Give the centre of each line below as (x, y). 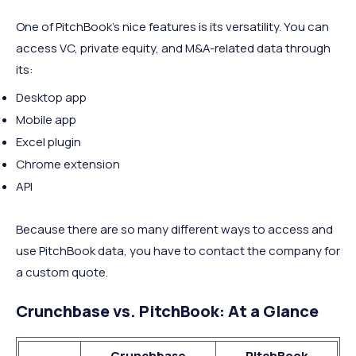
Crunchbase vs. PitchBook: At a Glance (167, 311)
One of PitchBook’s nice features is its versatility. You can (172, 26)
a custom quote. (62, 272)
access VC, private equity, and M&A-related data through (173, 48)
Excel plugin (48, 141)
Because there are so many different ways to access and (174, 229)
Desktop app (51, 97)
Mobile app (46, 119)
